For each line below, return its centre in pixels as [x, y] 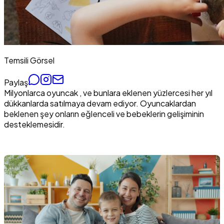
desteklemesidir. [34, 124]
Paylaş [16, 82]
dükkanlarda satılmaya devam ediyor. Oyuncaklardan [100, 103]
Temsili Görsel [29, 60]
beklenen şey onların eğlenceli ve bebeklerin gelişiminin [104, 113]
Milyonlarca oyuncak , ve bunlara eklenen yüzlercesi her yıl [108, 92]
